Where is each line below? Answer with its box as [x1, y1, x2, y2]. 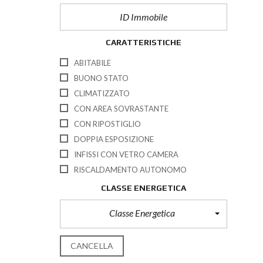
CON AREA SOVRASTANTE [74, 103, 168, 113]
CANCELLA [70, 240, 113, 251]
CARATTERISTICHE [106, 38, 181, 47]
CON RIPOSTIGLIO [74, 119, 141, 129]
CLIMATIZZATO [74, 88, 130, 98]
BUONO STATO [74, 73, 129, 83]
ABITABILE [74, 58, 111, 68]
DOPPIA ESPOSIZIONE [74, 134, 154, 144]
